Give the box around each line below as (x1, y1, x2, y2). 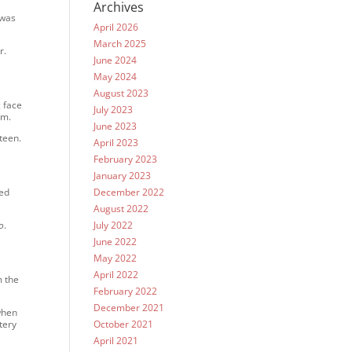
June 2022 (93, 235, 137, 248)
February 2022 (93, 284, 158, 298)
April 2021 (93, 334, 139, 347)
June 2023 (93, 119, 137, 133)
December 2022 (93, 185, 165, 199)
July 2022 (93, 218, 134, 232)
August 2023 (93, 86, 149, 100)
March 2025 (93, 37, 147, 50)
